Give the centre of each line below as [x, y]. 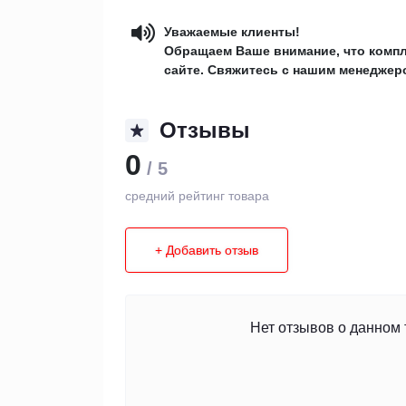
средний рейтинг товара [197, 196]
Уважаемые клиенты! [232, 32]
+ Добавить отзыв [207, 250]
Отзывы [205, 130]
